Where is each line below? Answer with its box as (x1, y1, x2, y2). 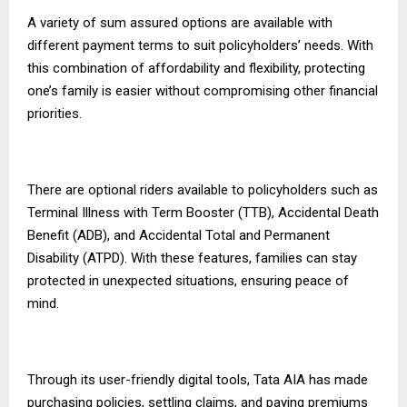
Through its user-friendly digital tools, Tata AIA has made (27, 371, 368, 388)
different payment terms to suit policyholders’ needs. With (27, 36, 373, 54)
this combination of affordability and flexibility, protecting (27, 59, 365, 76)
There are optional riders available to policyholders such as (27, 181, 378, 198)
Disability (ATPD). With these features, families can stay (27, 249, 357, 266)
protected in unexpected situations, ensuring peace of (27, 272, 349, 289)
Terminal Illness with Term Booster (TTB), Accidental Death (27, 203, 379, 221)
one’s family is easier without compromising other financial (27, 82, 378, 99)
